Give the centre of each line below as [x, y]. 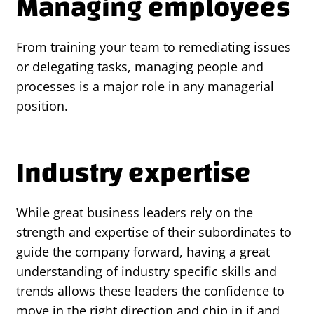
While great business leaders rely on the [135, 212]
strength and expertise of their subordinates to [154, 232]
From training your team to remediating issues [153, 47]
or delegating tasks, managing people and [140, 66]
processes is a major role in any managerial [145, 86]
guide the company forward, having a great [143, 251]
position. [42, 105]
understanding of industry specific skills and [146, 271]
